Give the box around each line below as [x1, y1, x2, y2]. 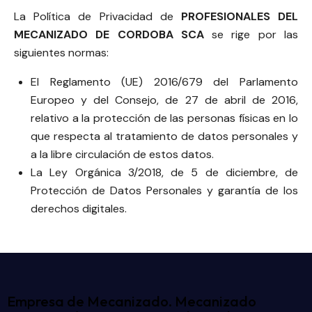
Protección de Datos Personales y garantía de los [31, 183, 298, 198]
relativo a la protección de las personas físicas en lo [31, 111, 298, 126]
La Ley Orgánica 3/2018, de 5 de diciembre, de [31, 165, 298, 180]
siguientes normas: [14, 45, 109, 61]
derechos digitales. [31, 201, 127, 217]
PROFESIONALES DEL [180, 9, 299, 24]
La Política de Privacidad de [14, 9, 181, 24]
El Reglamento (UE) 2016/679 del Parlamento [31, 75, 298, 90]
